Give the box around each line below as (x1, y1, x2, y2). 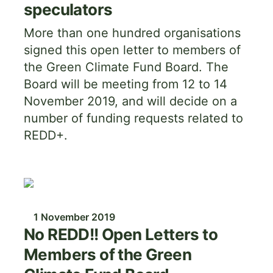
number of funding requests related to (24, 111, 243, 126)
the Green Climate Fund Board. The (24, 60, 229, 74)
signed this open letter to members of (24, 43, 241, 57)
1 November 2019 (34, 211, 115, 223)
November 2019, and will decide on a (24, 94, 237, 108)
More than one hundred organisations (24, 26, 241, 40)
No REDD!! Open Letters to (24, 225, 218, 244)
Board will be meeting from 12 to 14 (24, 77, 227, 91)
